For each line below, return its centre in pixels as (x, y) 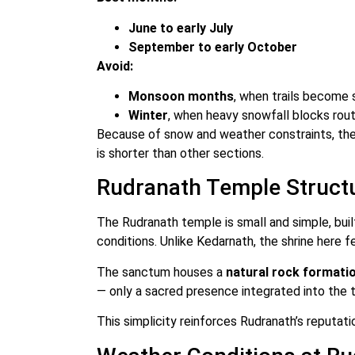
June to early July (181, 28)
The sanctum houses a (161, 272)
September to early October (213, 47)
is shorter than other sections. (180, 153)
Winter (148, 115)
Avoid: (115, 66)
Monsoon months (181, 96)
